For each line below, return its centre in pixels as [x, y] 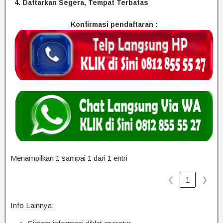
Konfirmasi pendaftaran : [114, 25]
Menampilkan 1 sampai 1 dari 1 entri [69, 158]
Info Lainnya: [32, 205]
